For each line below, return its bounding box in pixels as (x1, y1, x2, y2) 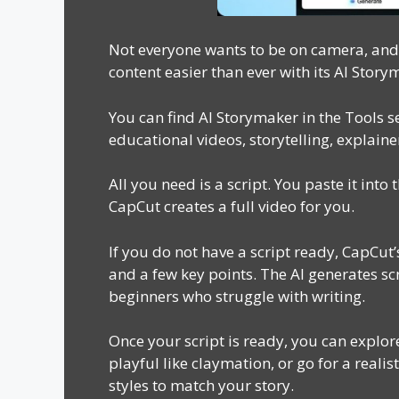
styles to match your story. (109, 375, 294, 395)
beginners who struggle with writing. (109, 285, 365, 306)
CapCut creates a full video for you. (109, 196, 354, 216)
